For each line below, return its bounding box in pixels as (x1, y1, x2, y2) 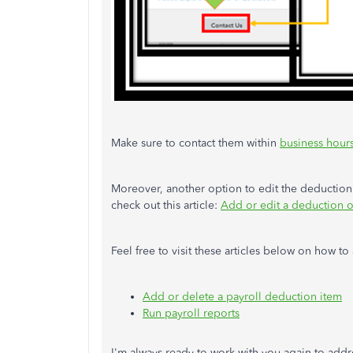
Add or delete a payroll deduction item (143, 290, 342, 304)
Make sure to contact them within (111, 136, 280, 150)
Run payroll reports (143, 307, 240, 321)
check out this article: (111, 199, 221, 213)
